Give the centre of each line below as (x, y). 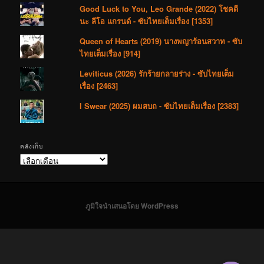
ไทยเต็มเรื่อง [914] (110, 53)
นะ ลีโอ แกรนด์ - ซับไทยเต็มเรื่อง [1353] (146, 21)
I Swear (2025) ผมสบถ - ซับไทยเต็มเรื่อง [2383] (159, 105)
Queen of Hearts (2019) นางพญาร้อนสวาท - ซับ (161, 41)
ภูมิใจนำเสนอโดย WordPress (132, 205)
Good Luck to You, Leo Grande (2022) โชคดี (159, 8)
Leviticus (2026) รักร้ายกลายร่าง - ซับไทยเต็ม (157, 73)
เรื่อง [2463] (99, 85)
